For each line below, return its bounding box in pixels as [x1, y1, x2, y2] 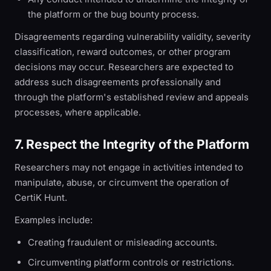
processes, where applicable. [15, 106, 141, 118]
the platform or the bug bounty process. [28, 8, 199, 20]
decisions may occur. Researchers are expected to [15, 61, 233, 73]
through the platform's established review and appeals [15, 91, 249, 103]
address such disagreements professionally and [15, 76, 221, 88]
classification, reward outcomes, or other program [15, 46, 230, 57]
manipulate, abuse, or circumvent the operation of [15, 177, 229, 188]
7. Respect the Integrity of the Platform [15, 137, 249, 152]
